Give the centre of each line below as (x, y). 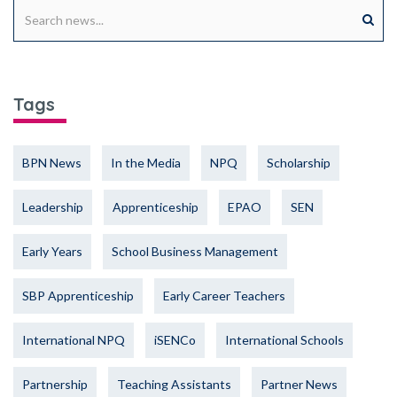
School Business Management (195, 252)
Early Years (52, 252)
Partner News (299, 385)
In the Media (146, 163)
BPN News (52, 163)
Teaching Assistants (174, 385)
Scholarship (299, 163)
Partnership (55, 385)
